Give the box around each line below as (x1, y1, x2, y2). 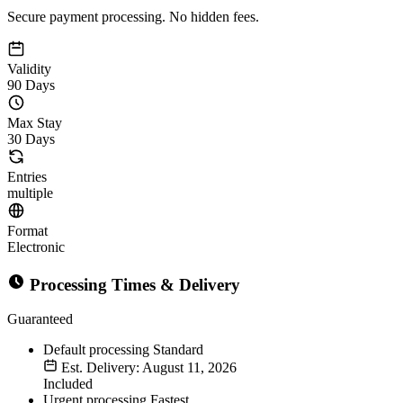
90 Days (7, 76, 55, 93)
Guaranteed (7, 311, 73, 327)
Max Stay (7, 114, 62, 130)
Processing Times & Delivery (25, 274, 240, 294)
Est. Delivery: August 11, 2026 (58, 360, 237, 376)
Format (7, 222, 48, 238)
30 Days (7, 130, 55, 147)
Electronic (7, 238, 65, 255)
